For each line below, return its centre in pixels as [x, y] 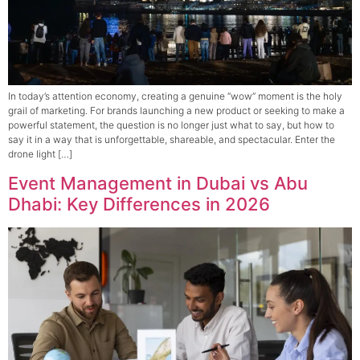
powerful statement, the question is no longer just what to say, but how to [171, 125]
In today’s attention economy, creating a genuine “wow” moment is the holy [175, 96]
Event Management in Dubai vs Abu [158, 184]
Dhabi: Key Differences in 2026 [139, 205]
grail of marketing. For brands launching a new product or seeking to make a [176, 110]
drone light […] [40, 153]
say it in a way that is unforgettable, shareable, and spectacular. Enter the [172, 139]
